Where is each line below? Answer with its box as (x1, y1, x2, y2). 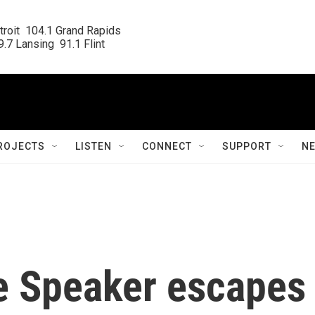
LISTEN (75, 141, 112, 152)
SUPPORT (222, 141, 271, 152)
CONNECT (142, 141, 192, 152)
